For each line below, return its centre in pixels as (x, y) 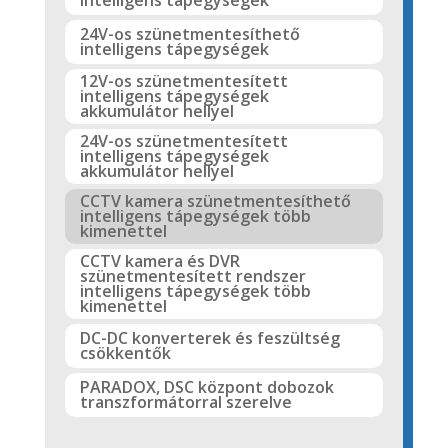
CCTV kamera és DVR (159, 260)
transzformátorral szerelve (185, 401)
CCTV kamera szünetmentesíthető (215, 200)
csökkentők (125, 352)
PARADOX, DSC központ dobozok (206, 386)
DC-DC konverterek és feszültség (209, 337)
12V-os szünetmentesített (183, 80)
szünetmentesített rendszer (192, 275)
